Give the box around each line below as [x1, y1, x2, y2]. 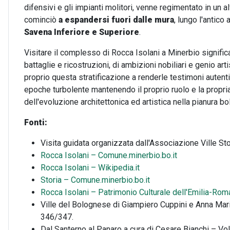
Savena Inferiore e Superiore [24, 27, 139, 37]
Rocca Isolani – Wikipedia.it [41, 163, 140, 172]
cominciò [24, 15, 59, 25]
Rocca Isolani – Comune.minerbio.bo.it [41, 150, 177, 160]
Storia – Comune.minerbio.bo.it [41, 175, 150, 185]
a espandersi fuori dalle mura [59, 15, 174, 25]
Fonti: [24, 118, 47, 127]
